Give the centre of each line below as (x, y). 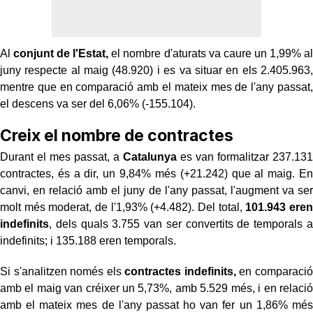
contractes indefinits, (180, 271)
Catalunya (150, 156)
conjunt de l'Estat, (61, 53)
